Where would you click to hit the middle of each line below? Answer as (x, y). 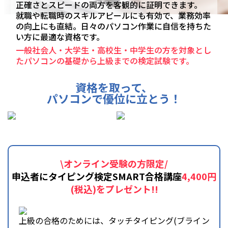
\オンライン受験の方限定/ (114, 163)
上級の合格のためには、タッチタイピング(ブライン (114, 220)
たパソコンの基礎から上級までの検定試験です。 (105, 61)
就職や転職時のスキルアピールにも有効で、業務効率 (113, 15)
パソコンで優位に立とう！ (114, 98)
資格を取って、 (114, 87)
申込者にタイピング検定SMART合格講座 (97, 176)
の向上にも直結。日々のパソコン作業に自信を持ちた (113, 26)
